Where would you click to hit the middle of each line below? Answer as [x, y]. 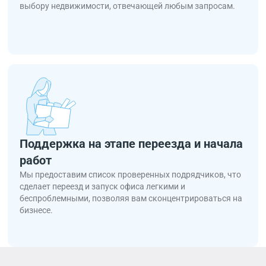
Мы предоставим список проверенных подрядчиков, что [131, 175]
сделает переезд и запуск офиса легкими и [103, 186]
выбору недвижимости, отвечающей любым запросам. [128, 6]
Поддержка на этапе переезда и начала [132, 144]
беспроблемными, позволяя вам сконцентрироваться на [131, 198]
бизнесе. [37, 210]
